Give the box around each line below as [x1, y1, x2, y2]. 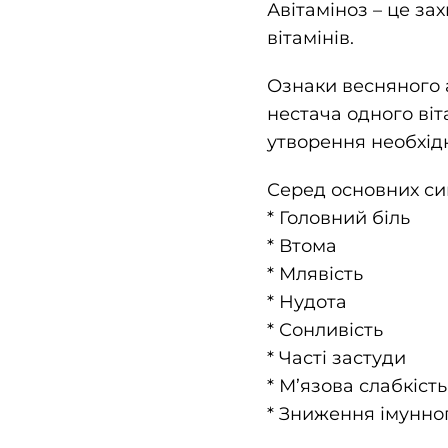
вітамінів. [266, 27, 354, 50]
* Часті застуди [266, 347, 406, 370]
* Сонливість [266, 319, 383, 342]
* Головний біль [266, 207, 410, 230]
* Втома [266, 235, 337, 258]
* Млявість [266, 263, 363, 286]
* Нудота [266, 291, 347, 314]
